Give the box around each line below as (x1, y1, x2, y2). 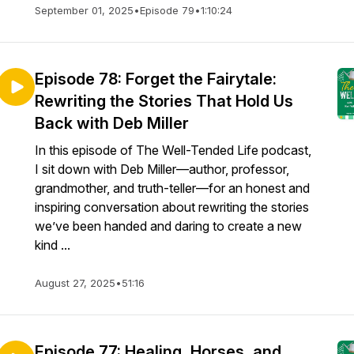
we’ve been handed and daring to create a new (35, 218, 302, 234)
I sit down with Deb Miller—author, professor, (35, 161, 289, 177)
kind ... (35, 237, 70, 253)
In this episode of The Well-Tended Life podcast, (35, 142, 311, 158)
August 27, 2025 (35, 277, 115, 289)
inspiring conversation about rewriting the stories (35, 199, 309, 215)
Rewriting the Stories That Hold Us (35, 92, 293, 111)
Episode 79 (140, 4, 194, 17)
